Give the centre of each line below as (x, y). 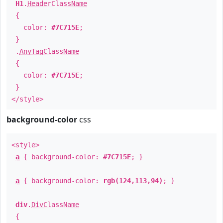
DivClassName (55, 205)
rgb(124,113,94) (133, 181)
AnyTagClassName (49, 51)
